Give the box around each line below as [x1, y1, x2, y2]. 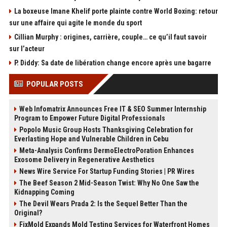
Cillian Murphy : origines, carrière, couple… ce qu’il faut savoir [14, 33, 207, 42]
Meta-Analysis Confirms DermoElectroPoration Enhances [19, 146, 194, 155]
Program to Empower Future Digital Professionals [14, 114, 165, 123]
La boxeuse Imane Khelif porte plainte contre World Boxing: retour [14, 7, 218, 16]
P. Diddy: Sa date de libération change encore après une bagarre [14, 59, 211, 67]
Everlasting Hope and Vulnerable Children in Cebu [14, 135, 169, 143]
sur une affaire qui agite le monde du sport [9, 19, 142, 27]
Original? [14, 209, 42, 217]
